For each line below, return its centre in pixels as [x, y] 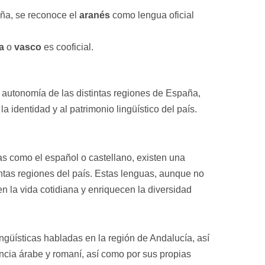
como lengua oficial [152, 15]
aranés [94, 15]
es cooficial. [67, 47]
